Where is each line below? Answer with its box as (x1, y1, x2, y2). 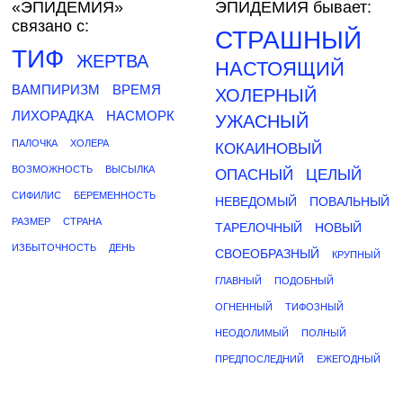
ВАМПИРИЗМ (12, 82, 100, 97)
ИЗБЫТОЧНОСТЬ (12, 242, 96, 253)
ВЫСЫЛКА (105, 164, 155, 175)
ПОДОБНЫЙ (274, 275, 334, 286)
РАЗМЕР (12, 216, 50, 227)
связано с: (12, 17, 89, 35)
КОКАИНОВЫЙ (215, 140, 322, 157)
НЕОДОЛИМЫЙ (215, 327, 289, 338)
